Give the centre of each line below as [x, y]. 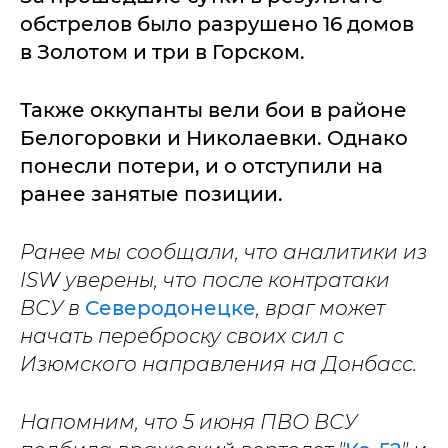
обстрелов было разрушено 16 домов [217, 24]
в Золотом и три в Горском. [162, 52]
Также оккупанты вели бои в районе [213, 110]
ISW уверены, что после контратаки [205, 280]
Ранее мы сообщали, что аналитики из [223, 252]
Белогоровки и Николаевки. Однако [214, 138]
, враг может [320, 308]
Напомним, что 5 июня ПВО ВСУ [188, 422]
